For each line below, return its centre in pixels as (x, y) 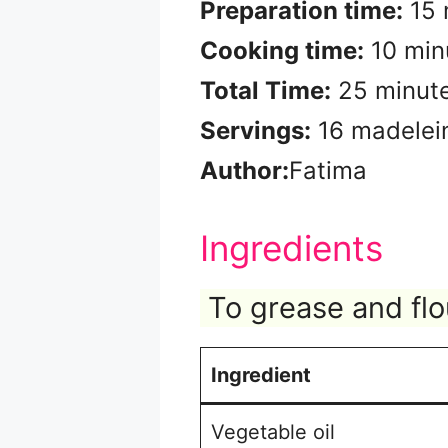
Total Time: (265, 90)
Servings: (255, 130)
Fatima (328, 170)
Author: (244, 170)
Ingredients (291, 247)
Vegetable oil (273, 431)
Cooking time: (282, 50)
